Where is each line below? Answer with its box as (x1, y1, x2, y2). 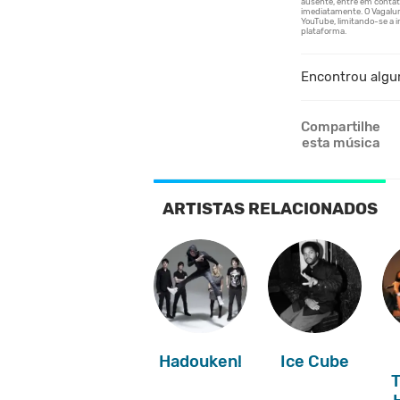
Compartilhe (301, 119, 380, 135)
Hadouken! (159, 352, 242, 371)
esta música (302, 135, 380, 151)
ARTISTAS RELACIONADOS (162, 199, 378, 219)
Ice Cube (279, 352, 349, 371)
